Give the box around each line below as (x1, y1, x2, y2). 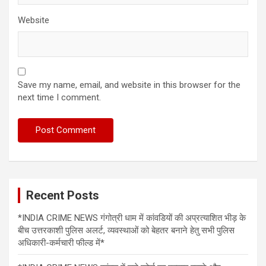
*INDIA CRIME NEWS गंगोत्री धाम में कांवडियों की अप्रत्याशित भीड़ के (18, 212, 246, 223)
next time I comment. (18, 91, 101, 103)
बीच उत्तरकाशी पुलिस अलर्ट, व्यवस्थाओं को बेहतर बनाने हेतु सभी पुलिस (18, 224, 235, 236)
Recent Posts (26, 188, 99, 202)
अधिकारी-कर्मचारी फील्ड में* (18, 237, 104, 248)
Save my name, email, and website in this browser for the (18, 79, 240, 90)
